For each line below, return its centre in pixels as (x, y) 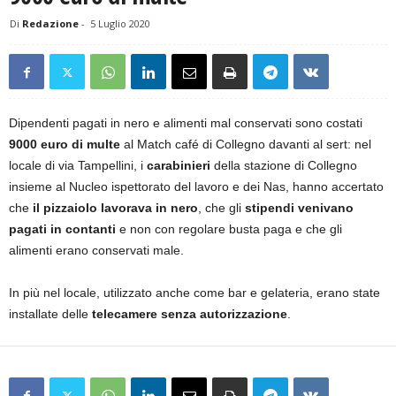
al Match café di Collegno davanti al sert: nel (246, 145)
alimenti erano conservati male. (96, 251)
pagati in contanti (64, 229)
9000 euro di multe (65, 145)
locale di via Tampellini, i (78, 166)
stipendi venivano (299, 208)
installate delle (49, 314)
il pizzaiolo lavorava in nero (115, 208)
